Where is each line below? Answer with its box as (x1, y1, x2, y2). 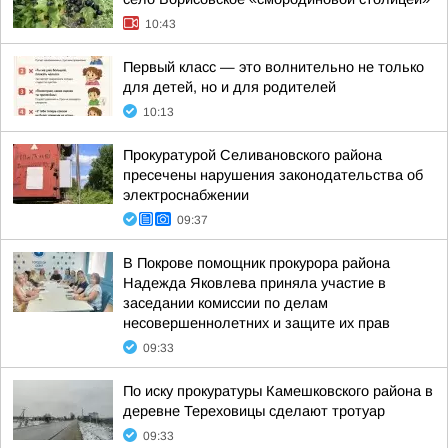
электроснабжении (123, 187, 249, 203)
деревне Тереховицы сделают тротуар (123, 403, 385, 419)
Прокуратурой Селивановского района (123, 147, 382, 163)
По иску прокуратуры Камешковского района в (123, 383, 433, 399)
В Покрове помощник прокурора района (123, 255, 390, 271)
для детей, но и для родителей (123, 79, 336, 95)
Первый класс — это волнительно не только (123, 59, 424, 75)
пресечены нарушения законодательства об (123, 167, 423, 183)
